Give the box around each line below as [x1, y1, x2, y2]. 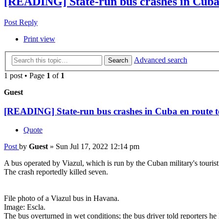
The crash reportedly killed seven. [4, 168, 108, 176]
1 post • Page [4, 71, 46, 80]
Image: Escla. [4, 203, 45, 212]
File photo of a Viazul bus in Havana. [4, 194, 119, 203]
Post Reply [4, 18, 38, 27]
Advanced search [134, 55, 187, 64]
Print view [23, 35, 55, 44]
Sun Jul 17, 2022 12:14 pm [56, 142, 139, 151]
